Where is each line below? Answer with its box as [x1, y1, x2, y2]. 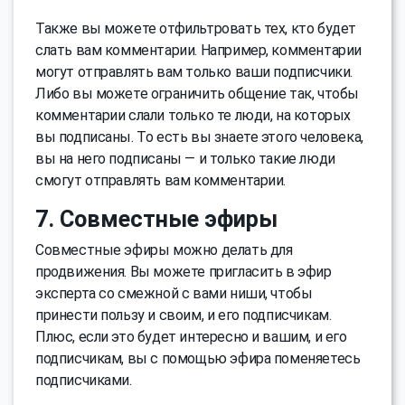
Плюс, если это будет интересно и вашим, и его [35, 328, 347, 346]
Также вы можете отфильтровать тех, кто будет [35, 20, 356, 38]
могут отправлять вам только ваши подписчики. [35, 63, 353, 81]
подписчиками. [35, 372, 132, 390]
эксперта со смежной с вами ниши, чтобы [35, 285, 313, 303]
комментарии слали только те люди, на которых [35, 107, 351, 125]
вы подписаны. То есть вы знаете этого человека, [35, 128, 363, 146]
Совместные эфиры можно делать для [35, 241, 293, 259]
